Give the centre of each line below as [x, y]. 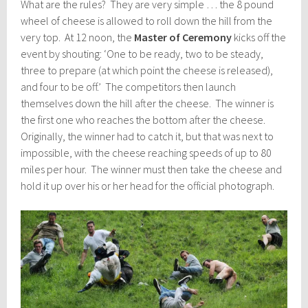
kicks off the [259, 37]
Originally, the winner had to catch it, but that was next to [147, 136]
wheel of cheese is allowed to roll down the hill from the [147, 20]
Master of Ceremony [183, 37]
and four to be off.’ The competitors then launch [129, 86]
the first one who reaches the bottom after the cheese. [144, 119]
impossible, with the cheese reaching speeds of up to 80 [146, 152]
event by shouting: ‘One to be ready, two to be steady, [142, 53]
